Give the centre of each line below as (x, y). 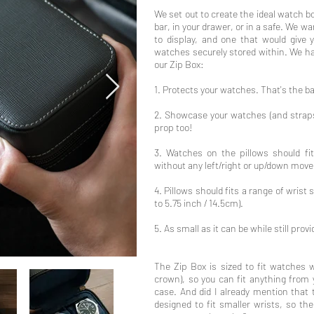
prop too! (173, 127)
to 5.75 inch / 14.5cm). (199, 203)
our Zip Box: (179, 64)
